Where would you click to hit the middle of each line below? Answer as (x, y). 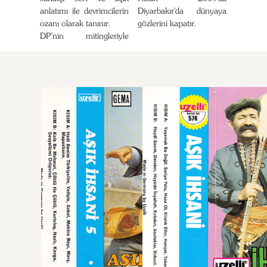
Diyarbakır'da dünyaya (182, 12)
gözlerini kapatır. (167, 24)
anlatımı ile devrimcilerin (85, 12)
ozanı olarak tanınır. (75, 24)
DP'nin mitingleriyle (85, 37)
